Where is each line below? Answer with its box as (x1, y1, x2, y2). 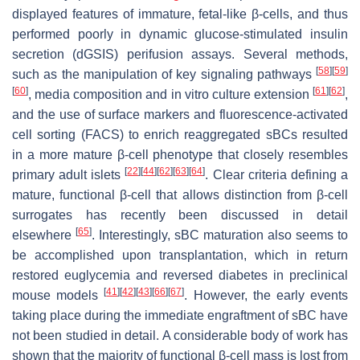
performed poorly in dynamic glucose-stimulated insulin (12, 27, 348, 41)
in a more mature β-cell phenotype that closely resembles (12, 147, 348, 162)
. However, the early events (184, 288, 349, 302)
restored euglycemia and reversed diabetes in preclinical (12, 268, 348, 282)
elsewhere (12, 227, 76, 242)
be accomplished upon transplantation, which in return (12, 247, 348, 262)
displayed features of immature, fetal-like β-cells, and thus (12, 6, 348, 21)
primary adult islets (12, 167, 125, 182)
